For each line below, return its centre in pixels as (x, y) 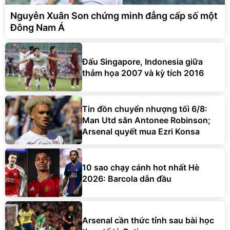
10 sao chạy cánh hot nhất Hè (141, 167)
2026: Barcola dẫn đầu (127, 178)
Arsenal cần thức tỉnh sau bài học (148, 220)
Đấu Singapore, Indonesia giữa (142, 61)
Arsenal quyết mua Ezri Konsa (141, 131)
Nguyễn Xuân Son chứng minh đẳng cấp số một (114, 16)
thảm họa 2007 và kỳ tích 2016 (143, 73)
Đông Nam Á (37, 28)
